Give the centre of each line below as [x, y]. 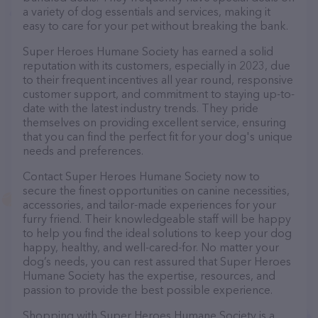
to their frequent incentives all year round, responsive [158, 79]
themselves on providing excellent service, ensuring [154, 122]
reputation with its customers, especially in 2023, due [157, 65]
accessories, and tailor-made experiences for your [149, 204]
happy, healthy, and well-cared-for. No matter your [151, 247]
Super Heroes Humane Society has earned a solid [148, 51]
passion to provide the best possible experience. [148, 290]
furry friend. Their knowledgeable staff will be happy [157, 219]
